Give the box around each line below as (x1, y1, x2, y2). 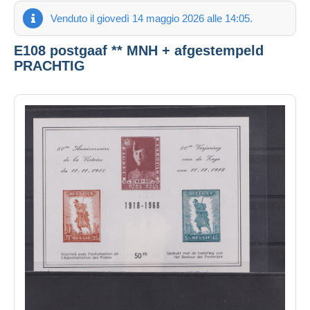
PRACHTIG (14, 57, 85, 73)
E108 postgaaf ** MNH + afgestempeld (14, 42, 264, 58)
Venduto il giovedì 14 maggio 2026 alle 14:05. (51, 12, 253, 24)
